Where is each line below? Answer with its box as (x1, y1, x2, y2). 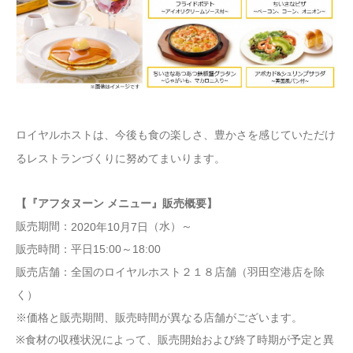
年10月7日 (96, 221, 148, 234)
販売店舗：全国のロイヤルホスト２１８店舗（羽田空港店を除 (16, 266, 325, 279)
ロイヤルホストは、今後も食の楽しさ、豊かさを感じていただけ (16, 128, 336, 142)
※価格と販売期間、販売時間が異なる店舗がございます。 (16, 310, 303, 324)
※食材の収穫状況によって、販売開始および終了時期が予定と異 (16, 333, 334, 346)
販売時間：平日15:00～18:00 (16, 243, 161, 256)
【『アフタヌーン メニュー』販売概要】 (16, 197, 217, 210)
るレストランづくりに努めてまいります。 (16, 152, 225, 165)
